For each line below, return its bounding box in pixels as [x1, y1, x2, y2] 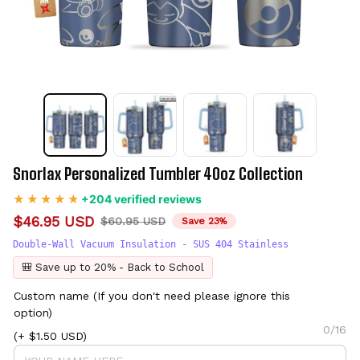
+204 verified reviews [81, 191, 202, 206]
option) [14, 306, 52, 320]
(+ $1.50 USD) [14, 329, 87, 343]
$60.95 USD [100, 214, 166, 227]
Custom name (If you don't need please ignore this [14, 289, 290, 303]
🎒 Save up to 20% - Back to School [22, 261, 204, 274]
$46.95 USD [13, 212, 94, 230]
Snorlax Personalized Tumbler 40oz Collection [13, 163, 303, 183]
